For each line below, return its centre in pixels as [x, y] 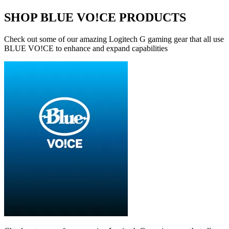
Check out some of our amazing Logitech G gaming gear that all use [114, 39]
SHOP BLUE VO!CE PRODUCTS [95, 17]
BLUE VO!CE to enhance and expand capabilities [86, 48]
